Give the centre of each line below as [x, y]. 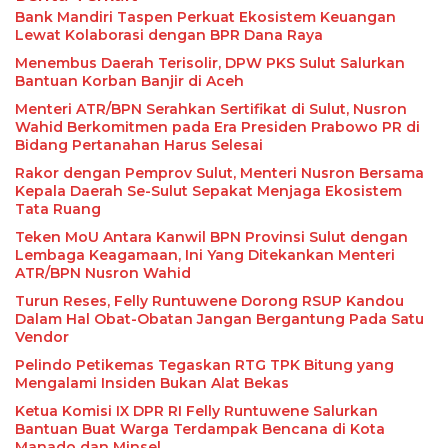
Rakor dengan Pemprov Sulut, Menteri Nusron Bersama [219, 173]
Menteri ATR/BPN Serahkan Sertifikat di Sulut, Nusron [211, 109]
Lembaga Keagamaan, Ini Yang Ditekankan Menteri [205, 255]
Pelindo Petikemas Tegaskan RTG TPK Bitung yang [204, 365]
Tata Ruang [58, 209]
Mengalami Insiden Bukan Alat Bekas [152, 383]
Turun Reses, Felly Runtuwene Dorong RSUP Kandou [209, 301]
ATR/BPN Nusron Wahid [103, 273]
